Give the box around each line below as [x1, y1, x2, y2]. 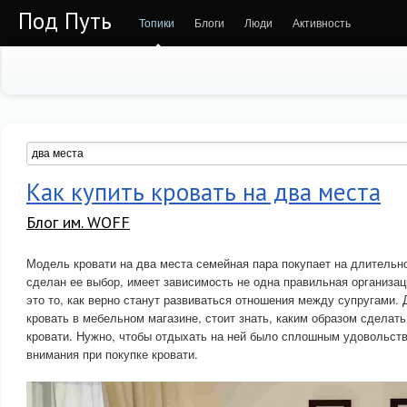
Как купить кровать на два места [26, 176, 381, 207]
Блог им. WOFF [26, 212, 130, 233]
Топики [139, 15, 174, 30]
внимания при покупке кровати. [26, 345, 198, 362]
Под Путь [18, 6, 112, 35]
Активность [293, 15, 351, 30]
